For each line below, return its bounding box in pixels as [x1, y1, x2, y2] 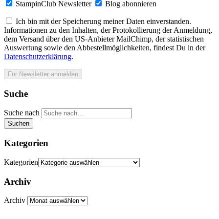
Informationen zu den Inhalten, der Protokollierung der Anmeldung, [4, 25, 212, 34]
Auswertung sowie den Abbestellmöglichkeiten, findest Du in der [4, 43, 205, 52]
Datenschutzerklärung [4, 52, 71, 61]
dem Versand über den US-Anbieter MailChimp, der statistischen [4, 34, 204, 43]
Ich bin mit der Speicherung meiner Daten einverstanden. [16, 17, 191, 25]
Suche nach [4, 109, 40, 117]
